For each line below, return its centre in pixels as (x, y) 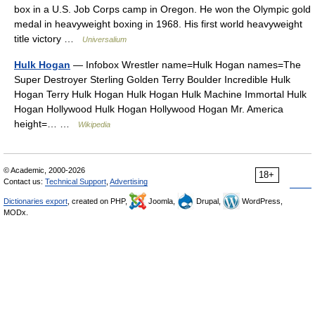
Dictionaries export (36, 201)
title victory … (48, 39)
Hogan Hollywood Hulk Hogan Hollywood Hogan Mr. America (149, 109)
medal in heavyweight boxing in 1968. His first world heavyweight (158, 24)
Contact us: (24, 181)
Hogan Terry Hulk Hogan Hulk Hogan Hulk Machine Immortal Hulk (160, 94)
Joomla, (162, 201)
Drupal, (208, 201)
